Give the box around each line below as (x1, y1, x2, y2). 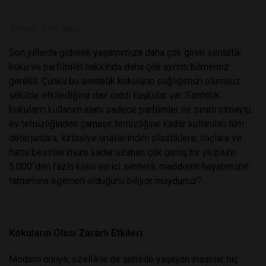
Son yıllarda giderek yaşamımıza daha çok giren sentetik (9, 46, 241, 58)
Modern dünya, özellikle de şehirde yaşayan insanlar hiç (9, 253, 238, 265)
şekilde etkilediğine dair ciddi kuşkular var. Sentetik (9, 89, 220, 101)
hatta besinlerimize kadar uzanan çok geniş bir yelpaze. (9, 146, 237, 158)
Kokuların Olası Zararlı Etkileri (9, 227, 142, 239)
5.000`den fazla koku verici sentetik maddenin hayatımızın (9, 160, 249, 172)
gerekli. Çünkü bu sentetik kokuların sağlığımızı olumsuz (9, 75, 240, 87)
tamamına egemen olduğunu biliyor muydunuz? (9, 175, 202, 186)
